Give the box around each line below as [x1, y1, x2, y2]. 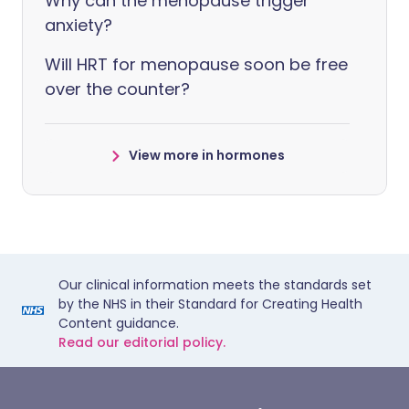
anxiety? [45, 14, 112, 37]
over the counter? [45, 78, 190, 100]
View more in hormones [128, 146, 285, 164]
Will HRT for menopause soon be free [45, 53, 348, 76]
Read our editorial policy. [58, 333, 225, 351]
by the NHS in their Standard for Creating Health [58, 295, 362, 313]
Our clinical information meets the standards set [58, 276, 372, 294]
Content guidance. [58, 314, 179, 332]
